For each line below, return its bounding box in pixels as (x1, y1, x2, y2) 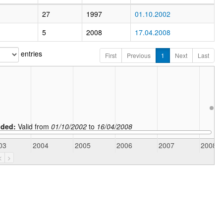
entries (19, 49, 42, 59)
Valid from (18, 121, 52, 131)
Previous (126, 51, 151, 59)
